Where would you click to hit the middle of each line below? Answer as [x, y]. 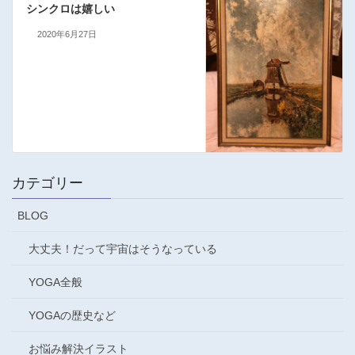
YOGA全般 [55, 282]
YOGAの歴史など [72, 315]
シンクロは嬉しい [70, 8]
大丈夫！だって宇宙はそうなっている [123, 248]
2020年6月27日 [67, 34]
